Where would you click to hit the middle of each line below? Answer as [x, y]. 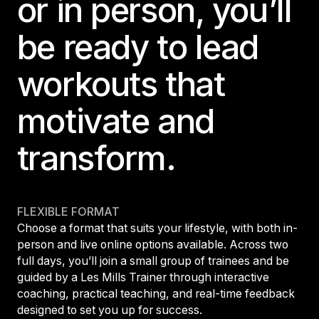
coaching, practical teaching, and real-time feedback [156, 293]
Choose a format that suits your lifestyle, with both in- [157, 228]
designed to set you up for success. [109, 310]
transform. [96, 158]
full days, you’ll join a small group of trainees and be [153, 261]
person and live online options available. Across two [152, 244]
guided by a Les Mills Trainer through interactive [143, 277]
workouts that [121, 84]
